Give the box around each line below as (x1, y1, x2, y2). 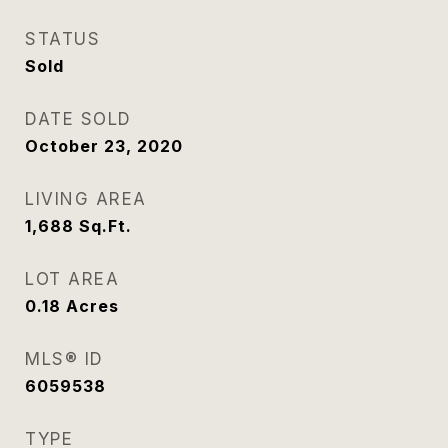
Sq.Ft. (79, 216, 132, 236)
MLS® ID (25, 349, 104, 369)
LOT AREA (25, 269, 119, 289)
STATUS (25, 29, 100, 49)
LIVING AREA (25, 189, 147, 209)
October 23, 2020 (25, 136, 183, 156)
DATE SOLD (25, 109, 132, 129)
